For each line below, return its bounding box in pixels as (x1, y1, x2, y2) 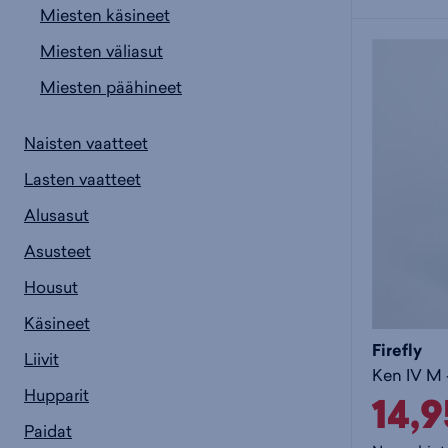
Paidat (24, 420, 72, 443)
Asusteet (24, 240, 91, 263)
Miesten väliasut (40, 40, 163, 63)
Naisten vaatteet (24, 132, 148, 155)
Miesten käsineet (40, 4, 170, 27)
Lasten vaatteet (24, 168, 141, 191)
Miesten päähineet (40, 76, 182, 99)
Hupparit (24, 384, 89, 407)
